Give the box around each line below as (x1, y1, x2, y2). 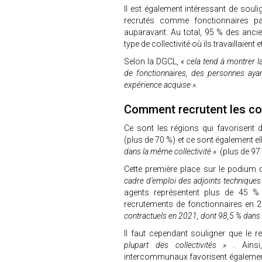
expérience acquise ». (124, 80, 199, 89)
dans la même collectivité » (124, 147, 218, 156)
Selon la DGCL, (124, 57, 181, 66)
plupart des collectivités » (124, 240, 234, 250)
